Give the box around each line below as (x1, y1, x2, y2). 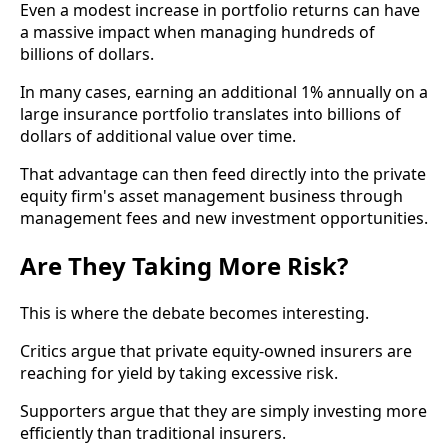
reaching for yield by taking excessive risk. (20, 362, 338, 385)
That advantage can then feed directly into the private (20, 163, 426, 186)
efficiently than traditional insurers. (20, 422, 286, 445)
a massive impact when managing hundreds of (20, 21, 375, 44)
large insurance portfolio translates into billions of (20, 103, 401, 126)
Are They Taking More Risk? (20, 249, 348, 283)
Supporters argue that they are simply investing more (20, 400, 427, 423)
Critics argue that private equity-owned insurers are (20, 340, 412, 363)
